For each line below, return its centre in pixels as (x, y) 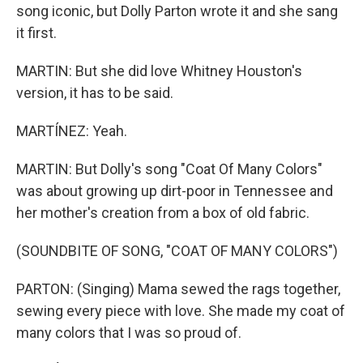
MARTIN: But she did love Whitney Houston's (159, 71)
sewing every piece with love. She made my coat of (181, 311)
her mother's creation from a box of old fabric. (163, 213)
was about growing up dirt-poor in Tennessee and (175, 191)
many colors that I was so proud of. (129, 333)
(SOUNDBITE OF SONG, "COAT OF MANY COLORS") (177, 251)
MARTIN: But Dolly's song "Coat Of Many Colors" (169, 169)
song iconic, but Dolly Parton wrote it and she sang (177, 11)
